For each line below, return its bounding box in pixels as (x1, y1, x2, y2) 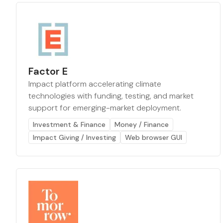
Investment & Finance (33, 120, 106, 129)
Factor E (28, 65, 68, 78)
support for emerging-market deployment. (28, 103, 181, 113)
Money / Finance (114, 120, 169, 129)
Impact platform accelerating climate (28, 79, 161, 90)
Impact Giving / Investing (33, 133, 116, 142)
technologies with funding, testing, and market (28, 91, 194, 102)
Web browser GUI (125, 133, 182, 142)
